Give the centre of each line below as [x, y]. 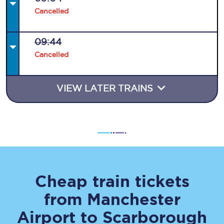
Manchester [133, 199]
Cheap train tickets [112, 181]
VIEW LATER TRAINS [106, 88]
